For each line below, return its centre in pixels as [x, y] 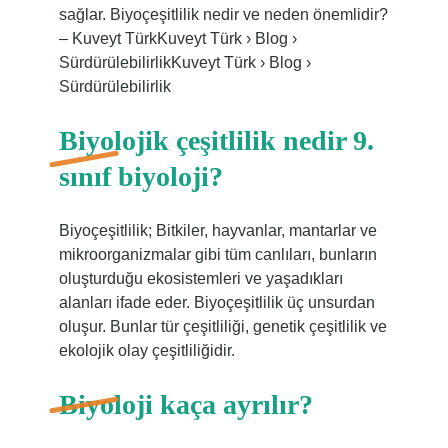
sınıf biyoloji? [140, 176]
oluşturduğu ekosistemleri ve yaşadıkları [200, 278]
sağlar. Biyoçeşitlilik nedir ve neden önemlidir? [223, 14]
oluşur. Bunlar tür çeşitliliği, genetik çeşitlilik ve [222, 326]
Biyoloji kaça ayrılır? [185, 404]
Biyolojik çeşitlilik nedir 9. [216, 140]
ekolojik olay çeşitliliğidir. [146, 350]
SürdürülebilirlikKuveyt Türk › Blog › [184, 62]
